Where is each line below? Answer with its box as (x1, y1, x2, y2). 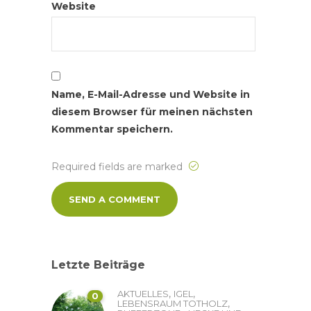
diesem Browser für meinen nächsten (51, 106, 253, 119)
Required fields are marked (51, 160, 185, 174)
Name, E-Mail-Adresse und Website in (51, 88, 250, 101)
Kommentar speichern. (51, 123, 173, 136)
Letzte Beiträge (51, 258, 145, 272)
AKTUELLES (117, 288, 169, 300)
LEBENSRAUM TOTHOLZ (117, 298, 228, 310)
